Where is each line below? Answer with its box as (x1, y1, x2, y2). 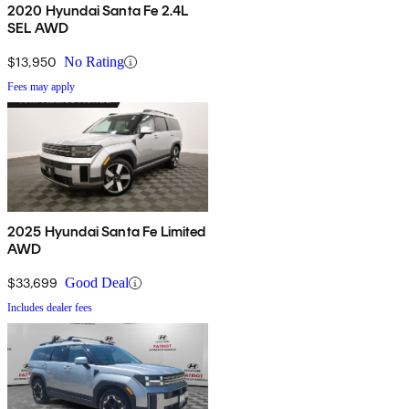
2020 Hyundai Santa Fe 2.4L (7, 2, 189, 20)
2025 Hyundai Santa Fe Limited (7, 223, 206, 241)
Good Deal (65, 275, 129, 291)
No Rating (64, 54, 124, 70)
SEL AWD (7, 19, 69, 37)
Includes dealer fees (7, 301, 92, 315)
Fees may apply (7, 80, 75, 94)
